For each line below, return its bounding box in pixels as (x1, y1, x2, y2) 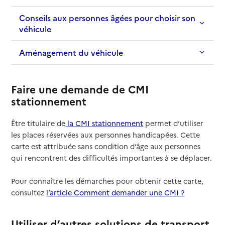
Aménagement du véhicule (19, 46, 126, 58)
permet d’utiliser (143, 118, 204, 129)
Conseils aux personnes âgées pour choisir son (19, 12, 196, 23)
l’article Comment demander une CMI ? (46, 187, 185, 198)
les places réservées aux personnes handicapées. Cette (11, 130, 200, 140)
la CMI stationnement (65, 118, 144, 129)
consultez (11, 187, 47, 198)
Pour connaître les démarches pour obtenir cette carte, (11, 176, 204, 186)
